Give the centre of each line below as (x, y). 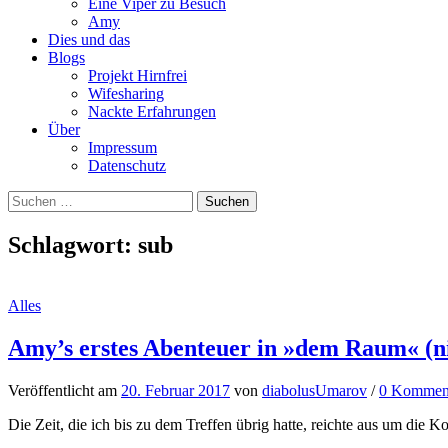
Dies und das (89, 39)
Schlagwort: (73, 244)
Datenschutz (127, 165)
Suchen (30, 198)
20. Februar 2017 (175, 390)
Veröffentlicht (53, 390)
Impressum (122, 147)
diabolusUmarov (314, 390)
